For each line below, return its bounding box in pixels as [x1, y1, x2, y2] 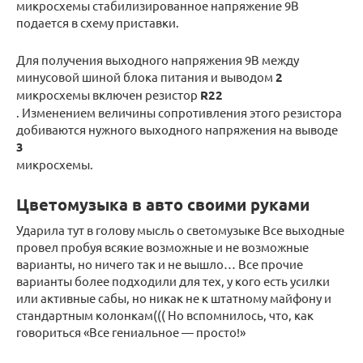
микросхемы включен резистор [16, 87, 200, 103]
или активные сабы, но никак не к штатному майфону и [16, 290, 331, 306]
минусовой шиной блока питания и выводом [16, 69, 275, 85]
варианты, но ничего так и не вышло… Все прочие [16, 256, 303, 272]
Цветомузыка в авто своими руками [16, 194, 310, 216]
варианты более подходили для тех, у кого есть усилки [16, 273, 330, 289]
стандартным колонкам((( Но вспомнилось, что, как [16, 307, 314, 323]
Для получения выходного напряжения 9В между [16, 52, 299, 68]
